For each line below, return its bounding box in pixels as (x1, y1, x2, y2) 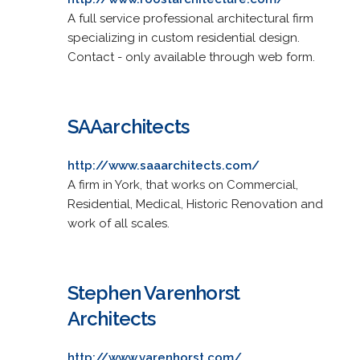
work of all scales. (67, 215, 170, 231)
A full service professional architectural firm (67, 10, 313, 26)
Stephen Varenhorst (67, 280, 240, 305)
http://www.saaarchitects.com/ (67, 157, 260, 173)
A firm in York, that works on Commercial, (67, 177, 298, 192)
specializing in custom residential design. (67, 30, 300, 45)
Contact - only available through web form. (67, 49, 315, 64)
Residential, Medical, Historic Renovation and (67, 196, 323, 211)
